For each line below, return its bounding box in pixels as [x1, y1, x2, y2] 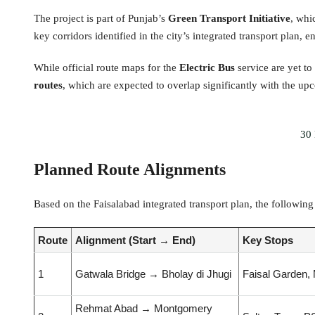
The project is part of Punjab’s [34, 13, 168, 25]
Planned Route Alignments [34, 160, 226, 179]
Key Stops [243, 234, 293, 247]
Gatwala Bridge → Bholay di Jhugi [75, 268, 231, 281]
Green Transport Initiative [168, 13, 290, 25]
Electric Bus [179, 62, 235, 74]
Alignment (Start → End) [75, 234, 195, 247]
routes [34, 79, 63, 91]
